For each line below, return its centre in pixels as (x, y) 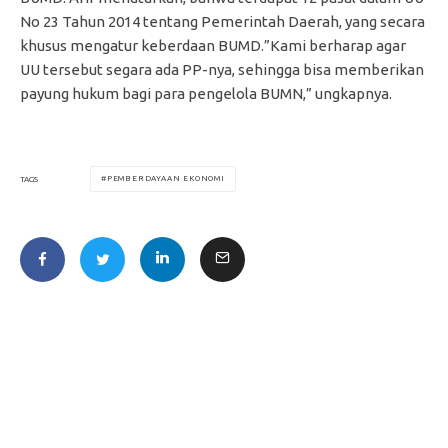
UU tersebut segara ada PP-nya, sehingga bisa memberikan (222, 70)
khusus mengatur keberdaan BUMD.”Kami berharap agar (213, 46)
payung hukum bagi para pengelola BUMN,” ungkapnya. (206, 94)
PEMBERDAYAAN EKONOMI (165, 179)
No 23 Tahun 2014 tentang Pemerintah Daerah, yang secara (222, 22)
